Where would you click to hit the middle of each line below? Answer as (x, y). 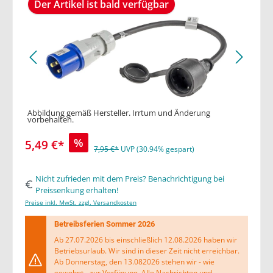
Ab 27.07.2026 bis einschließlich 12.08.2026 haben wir (145, 240)
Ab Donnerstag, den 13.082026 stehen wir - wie (134, 262)
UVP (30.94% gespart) (158, 149)
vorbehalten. (51, 119)
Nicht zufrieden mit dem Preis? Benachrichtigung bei (129, 178)
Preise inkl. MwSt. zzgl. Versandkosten (81, 202)
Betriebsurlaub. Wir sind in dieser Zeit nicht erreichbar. (147, 251)
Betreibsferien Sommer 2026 (104, 224)
